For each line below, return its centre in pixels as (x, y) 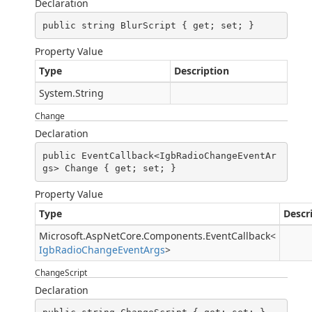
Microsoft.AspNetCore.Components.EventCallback (155, 236)
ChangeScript (61, 273)
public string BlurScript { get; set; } (148, 25)
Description (202, 71)
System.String (71, 93)
